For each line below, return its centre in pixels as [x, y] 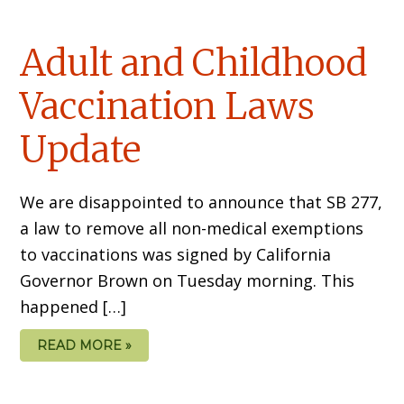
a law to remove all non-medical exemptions [192, 228]
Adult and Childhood [194, 63]
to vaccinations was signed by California [176, 254]
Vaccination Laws [168, 106]
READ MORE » [85, 345]
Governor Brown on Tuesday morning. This [188, 280]
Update [81, 149]
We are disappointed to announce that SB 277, [202, 202]
